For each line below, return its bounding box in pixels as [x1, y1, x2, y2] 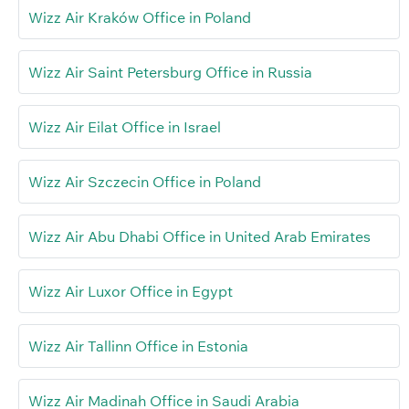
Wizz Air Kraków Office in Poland [28, 8, 251, 27]
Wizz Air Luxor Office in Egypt [28, 282, 233, 301]
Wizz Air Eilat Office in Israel [28, 118, 221, 137]
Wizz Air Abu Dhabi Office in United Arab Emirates [28, 227, 371, 246]
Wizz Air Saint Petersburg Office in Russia [28, 63, 312, 82]
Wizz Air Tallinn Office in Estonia [28, 337, 248, 356]
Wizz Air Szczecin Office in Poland [28, 173, 261, 192]
